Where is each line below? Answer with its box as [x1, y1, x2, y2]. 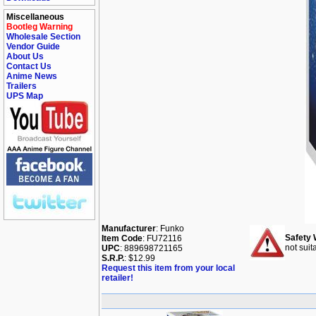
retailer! [102, 273, 133, 283]
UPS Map [6, 91, 43, 101]
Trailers [6, 81, 37, 91]
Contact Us [6, 61, 51, 71]
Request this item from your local [102, 263, 235, 273]
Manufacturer [102, 224, 156, 233]
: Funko [156, 224, 184, 233]
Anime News [6, 71, 57, 81]
